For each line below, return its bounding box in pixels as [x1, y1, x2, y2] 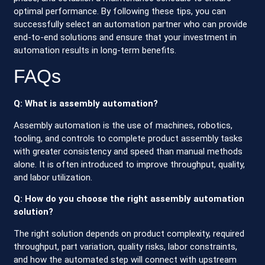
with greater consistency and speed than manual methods [14, 146, 243, 157]
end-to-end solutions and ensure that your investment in [14, 32, 237, 43]
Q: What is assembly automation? [14, 98, 159, 109]
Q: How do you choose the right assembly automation [14, 193, 245, 205]
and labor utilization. [14, 172, 93, 183]
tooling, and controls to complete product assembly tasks [14, 132, 243, 144]
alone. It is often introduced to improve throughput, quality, [14, 159, 245, 170]
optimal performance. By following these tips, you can [14, 6, 227, 17]
